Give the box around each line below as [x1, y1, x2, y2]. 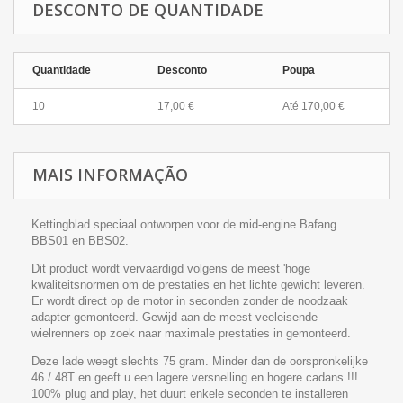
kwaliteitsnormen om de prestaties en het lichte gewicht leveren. [31, 278, 365, 291]
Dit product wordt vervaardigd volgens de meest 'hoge [31, 262, 310, 275]
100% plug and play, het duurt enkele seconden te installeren [31, 387, 348, 400]
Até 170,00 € [282, 100, 345, 112]
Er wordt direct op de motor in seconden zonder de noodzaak [31, 294, 348, 308]
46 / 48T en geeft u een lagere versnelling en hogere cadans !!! [31, 371, 358, 384]
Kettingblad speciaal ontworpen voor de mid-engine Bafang [31, 218, 336, 231]
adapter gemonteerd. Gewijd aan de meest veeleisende [31, 310, 318, 324]
